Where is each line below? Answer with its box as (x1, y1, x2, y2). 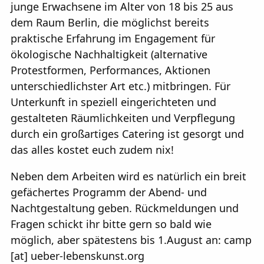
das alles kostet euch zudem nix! (11, 142, 174, 157)
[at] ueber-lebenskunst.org (11, 248, 144, 263)
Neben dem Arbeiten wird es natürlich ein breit (11, 169, 246, 183)
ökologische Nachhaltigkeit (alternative (11, 47, 207, 61)
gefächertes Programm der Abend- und (11, 184, 207, 199)
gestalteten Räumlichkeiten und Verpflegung (11, 110, 235, 125)
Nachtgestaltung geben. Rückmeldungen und (11, 200, 239, 215)
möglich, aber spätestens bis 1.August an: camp (11, 232, 252, 247)
